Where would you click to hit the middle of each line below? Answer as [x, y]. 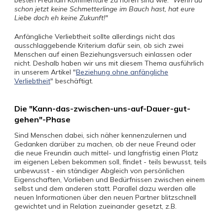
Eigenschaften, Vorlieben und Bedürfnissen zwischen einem [110, 180]
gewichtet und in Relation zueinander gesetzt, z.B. [95, 206]
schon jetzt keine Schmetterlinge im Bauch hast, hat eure [105, 9]
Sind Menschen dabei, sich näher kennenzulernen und [100, 135]
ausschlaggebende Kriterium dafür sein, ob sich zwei [99, 45]
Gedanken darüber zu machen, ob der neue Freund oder [105, 144]
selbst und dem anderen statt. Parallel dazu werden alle [105, 188]
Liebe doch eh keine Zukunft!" [61, 18]
